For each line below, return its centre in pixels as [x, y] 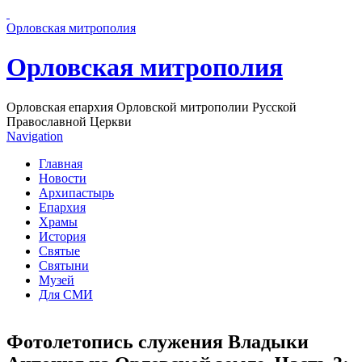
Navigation [35, 136]
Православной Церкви [69, 121]
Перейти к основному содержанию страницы [132, 13]
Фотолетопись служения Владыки [158, 341]
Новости [63, 178]
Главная [61, 163]
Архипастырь [76, 192]
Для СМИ [66, 294]
